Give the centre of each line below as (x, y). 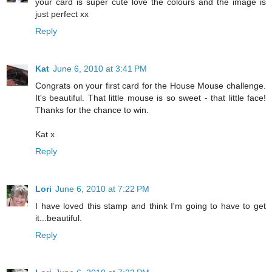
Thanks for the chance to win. (92, 110)
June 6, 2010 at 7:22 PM (102, 189)
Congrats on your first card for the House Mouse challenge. (151, 85)
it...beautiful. (59, 218)
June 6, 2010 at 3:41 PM (100, 68)
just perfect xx (62, 14)
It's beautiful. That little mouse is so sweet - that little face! (151, 97)
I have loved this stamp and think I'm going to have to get (151, 206)
